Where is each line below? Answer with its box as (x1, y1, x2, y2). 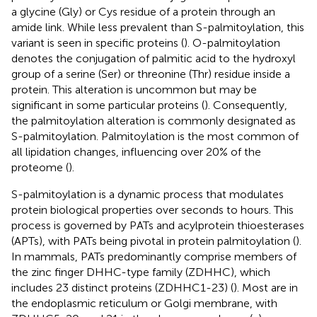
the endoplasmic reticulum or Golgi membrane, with (11, 296, 277, 310)
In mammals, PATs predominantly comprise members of (11, 249, 296, 263)
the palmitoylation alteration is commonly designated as (11, 113, 296, 127)
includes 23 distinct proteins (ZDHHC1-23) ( (11, 280, 234, 294)
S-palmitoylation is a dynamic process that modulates (11, 187, 284, 201)
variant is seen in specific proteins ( (11, 35, 184, 50)
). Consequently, (204, 98, 287, 112)
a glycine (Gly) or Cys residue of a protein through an (11, 4, 275, 18)
